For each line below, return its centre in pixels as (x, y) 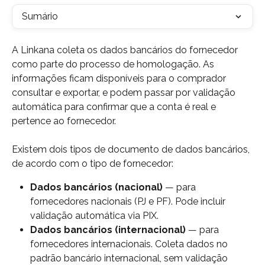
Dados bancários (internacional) (108, 230)
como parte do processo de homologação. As (114, 64)
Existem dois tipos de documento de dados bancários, (132, 150)
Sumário (40, 16)
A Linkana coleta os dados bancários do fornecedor (126, 50)
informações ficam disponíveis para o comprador (120, 78)
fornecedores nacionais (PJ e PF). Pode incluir (129, 202)
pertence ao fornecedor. (64, 121)
